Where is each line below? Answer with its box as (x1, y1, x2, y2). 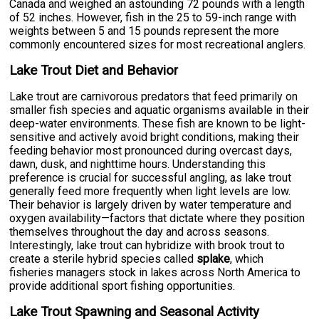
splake (197, 252, 231, 266)
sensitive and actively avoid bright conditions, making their (9, 130, 300, 145)
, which (230, 252, 264, 266)
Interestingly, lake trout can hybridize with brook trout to (9, 239, 286, 253)
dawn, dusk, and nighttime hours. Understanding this (9, 157, 266, 172)
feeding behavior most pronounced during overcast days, (9, 144, 293, 158)
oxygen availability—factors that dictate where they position (9, 211, 305, 226)
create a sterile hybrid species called (9, 252, 197, 266)
